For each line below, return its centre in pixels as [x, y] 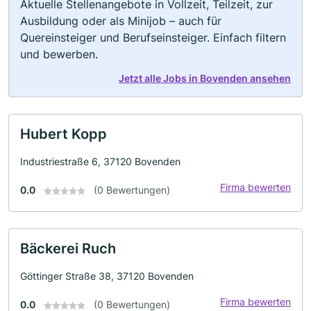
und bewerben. [59, 54]
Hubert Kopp [64, 134]
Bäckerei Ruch [68, 249]
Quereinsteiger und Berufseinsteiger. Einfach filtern [153, 37]
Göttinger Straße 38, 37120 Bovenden [107, 276]
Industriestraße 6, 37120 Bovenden [100, 161]
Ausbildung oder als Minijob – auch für [121, 21]
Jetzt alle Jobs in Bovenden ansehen [205, 78]
